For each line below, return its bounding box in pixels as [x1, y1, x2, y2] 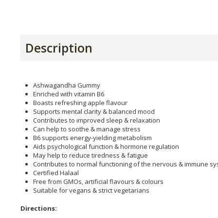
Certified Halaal [33, 168, 79, 177]
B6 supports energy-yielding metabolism [33, 133, 152, 142]
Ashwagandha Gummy [33, 80, 100, 90]
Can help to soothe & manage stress [33, 124, 141, 133]
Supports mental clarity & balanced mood [33, 107, 155, 116]
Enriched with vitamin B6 [33, 89, 104, 98]
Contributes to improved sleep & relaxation [33, 115, 160, 125]
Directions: [20, 204, 57, 213]
